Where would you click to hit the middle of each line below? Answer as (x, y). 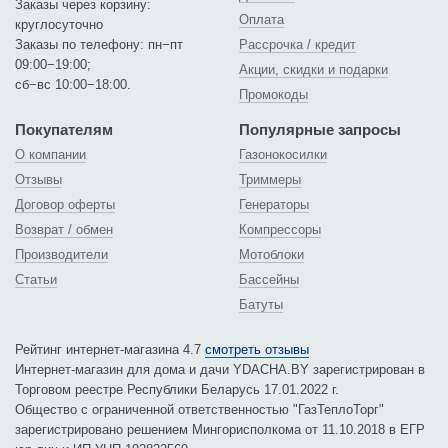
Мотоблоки (271, 254)
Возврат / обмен (64, 229)
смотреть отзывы (257, 349)
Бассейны (269, 279)
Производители (61, 254)
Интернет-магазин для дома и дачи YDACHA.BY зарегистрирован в (220, 369)
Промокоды (273, 94)
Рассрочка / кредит (297, 44)
